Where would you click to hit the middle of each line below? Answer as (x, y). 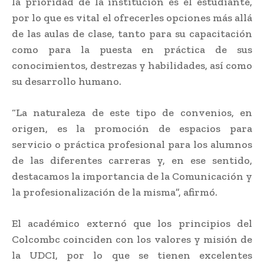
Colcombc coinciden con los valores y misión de (132, 239)
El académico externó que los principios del (132, 223)
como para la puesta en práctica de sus (132, 49)
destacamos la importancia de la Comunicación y (132, 176)
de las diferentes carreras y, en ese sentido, (132, 160)
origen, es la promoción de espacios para (132, 128)
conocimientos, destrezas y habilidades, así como (132, 65)
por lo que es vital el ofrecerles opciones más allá (132, 17)
